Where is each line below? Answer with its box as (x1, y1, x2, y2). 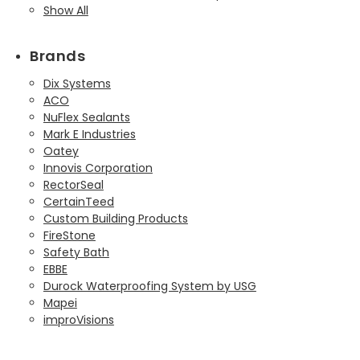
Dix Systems (43, 75, 111, 92)
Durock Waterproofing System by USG (43, 277, 256, 294)
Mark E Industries (43, 125, 136, 142)
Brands (30, 45, 86, 66)
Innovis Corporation (43, 159, 153, 176)
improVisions (43, 311, 114, 328)
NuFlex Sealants (43, 108, 130, 125)
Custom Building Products (43, 210, 188, 227)
